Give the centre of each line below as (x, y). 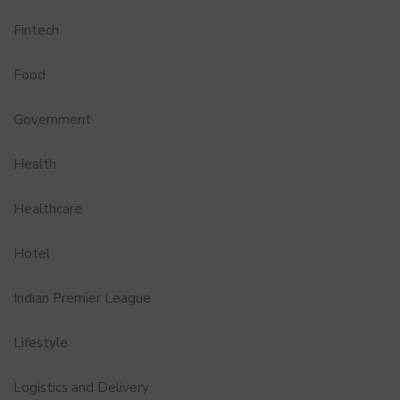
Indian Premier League (82, 298)
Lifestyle (41, 342)
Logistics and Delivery (81, 387)
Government (52, 119)
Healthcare (48, 208)
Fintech (36, 30)
